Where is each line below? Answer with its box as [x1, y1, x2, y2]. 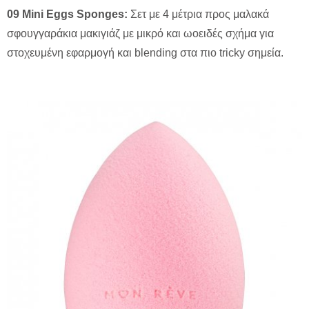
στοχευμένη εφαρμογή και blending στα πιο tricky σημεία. [7, 47, 283, 59]
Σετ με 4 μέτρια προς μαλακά [128, 8, 269, 21]
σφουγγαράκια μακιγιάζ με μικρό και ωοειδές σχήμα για [7, 28, 274, 40]
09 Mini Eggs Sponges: [7, 8, 128, 21]
